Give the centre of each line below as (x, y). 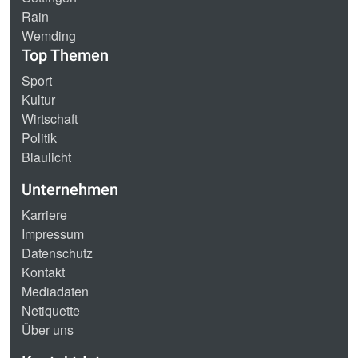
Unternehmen (70, 190)
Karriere (44, 215)
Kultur (38, 100)
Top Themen (65, 56)
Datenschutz (57, 253)
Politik (39, 138)
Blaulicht (46, 157)
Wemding (49, 36)
